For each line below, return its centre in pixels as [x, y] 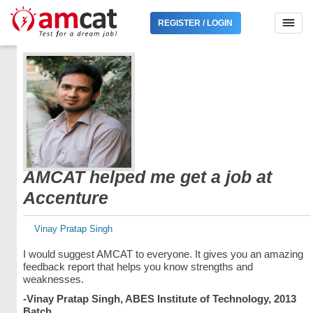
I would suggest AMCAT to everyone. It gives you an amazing [163, 254]
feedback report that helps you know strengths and [138, 267]
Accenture [65, 198]
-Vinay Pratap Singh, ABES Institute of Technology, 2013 [159, 299]
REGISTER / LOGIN [196, 23]
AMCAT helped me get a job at [147, 177]
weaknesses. [53, 279]
